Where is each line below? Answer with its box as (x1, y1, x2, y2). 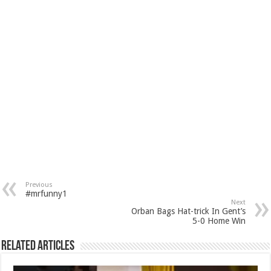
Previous (25, 181, 53, 189)
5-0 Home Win (192, 216, 246, 226)
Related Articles (1, 240, 75, 253)
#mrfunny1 (25, 189, 68, 198)
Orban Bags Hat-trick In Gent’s (131, 206, 246, 216)
